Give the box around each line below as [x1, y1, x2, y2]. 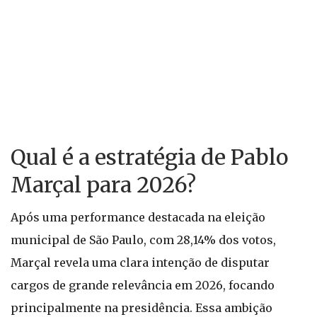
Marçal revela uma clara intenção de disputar [11, 255, 270, 270]
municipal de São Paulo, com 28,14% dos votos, [11, 233, 276, 247]
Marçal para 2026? [11, 171, 196, 198]
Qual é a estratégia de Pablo [11, 144, 288, 171]
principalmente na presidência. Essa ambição [11, 301, 272, 315]
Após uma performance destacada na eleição [11, 210, 265, 224]
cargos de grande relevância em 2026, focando [11, 278, 275, 292]
